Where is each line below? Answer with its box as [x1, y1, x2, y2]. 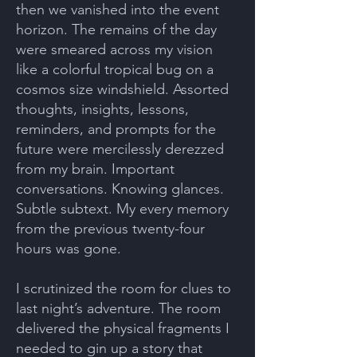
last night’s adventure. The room [16, 300, 221, 317]
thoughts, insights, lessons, [16, 100, 189, 118]
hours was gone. [16, 240, 121, 257]
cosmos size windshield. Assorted [16, 80, 229, 98]
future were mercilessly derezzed [16, 140, 224, 158]
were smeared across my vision [16, 41, 213, 58]
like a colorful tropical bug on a [16, 61, 214, 78]
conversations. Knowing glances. [16, 180, 224, 198]
